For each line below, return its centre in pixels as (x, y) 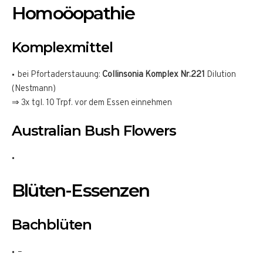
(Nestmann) (34, 89)
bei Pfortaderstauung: (60, 75)
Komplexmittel (62, 47)
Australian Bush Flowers (94, 130)
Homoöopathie (73, 13)
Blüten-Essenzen (80, 190)
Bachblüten (52, 224)
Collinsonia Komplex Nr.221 (154, 75)
